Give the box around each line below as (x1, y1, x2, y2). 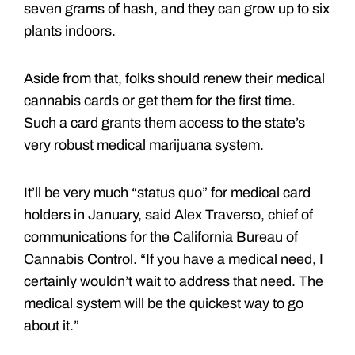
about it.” (24, 317, 79, 334)
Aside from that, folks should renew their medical (24, 70, 325, 86)
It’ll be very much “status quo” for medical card (24, 184, 311, 200)
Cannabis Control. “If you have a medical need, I (24, 250, 323, 267)
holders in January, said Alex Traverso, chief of (24, 206, 313, 223)
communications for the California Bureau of (24, 228, 298, 245)
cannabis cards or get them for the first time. (24, 92, 296, 109)
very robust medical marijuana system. (24, 136, 264, 153)
